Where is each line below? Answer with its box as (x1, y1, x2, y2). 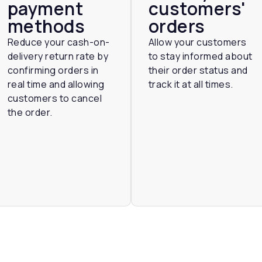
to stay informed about (148, 49, 253, 63)
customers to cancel (7, 91, 102, 105)
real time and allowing (7, 77, 105, 91)
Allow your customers (148, 35, 247, 49)
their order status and (148, 63, 248, 77)
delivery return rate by (7, 49, 109, 63)
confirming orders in (7, 63, 99, 77)
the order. (7, 105, 53, 119)
